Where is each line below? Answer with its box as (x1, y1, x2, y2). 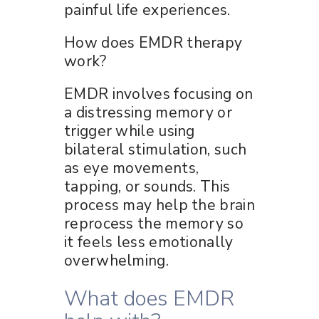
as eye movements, (64, 157, 199, 178)
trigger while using (64, 120, 195, 141)
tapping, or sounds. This (64, 176, 231, 197)
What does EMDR (64, 283, 234, 313)
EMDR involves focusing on (64, 83, 253, 104)
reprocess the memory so (64, 213, 244, 234)
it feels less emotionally (64, 231, 234, 252)
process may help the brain (64, 194, 255, 215)
